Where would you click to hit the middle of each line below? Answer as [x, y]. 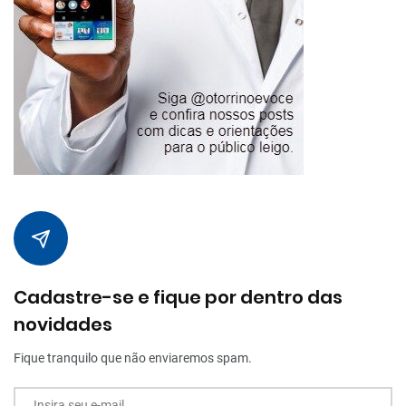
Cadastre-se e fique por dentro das [178, 297]
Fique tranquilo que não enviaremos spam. [133, 358]
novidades [63, 324]
